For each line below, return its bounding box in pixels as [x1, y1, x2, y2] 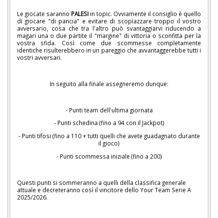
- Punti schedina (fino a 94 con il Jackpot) [54, 119, 164, 127]
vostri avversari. [17, 54, 62, 62]
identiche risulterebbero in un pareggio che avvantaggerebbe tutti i [17, 46, 201, 54]
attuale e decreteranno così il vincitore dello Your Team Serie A [17, 185, 191, 194]
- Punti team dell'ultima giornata [65, 106, 153, 114]
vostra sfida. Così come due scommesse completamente [17, 39, 201, 47]
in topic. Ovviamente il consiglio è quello [89, 10, 201, 18]
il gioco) [98, 139, 120, 147]
